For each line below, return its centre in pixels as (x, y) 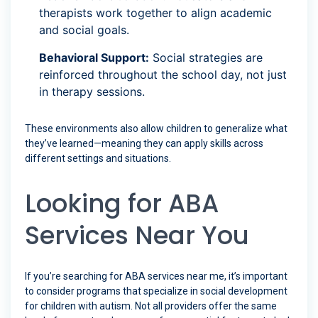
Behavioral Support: (94, 58)
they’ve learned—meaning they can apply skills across (144, 144)
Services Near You (137, 236)
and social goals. (84, 30)
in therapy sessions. (92, 92)
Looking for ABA (122, 204)
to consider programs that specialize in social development (156, 291)
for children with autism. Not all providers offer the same (151, 306)
